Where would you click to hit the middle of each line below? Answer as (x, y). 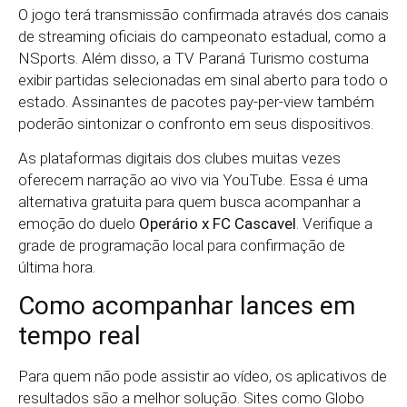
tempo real (79, 336)
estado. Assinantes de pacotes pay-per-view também (196, 101)
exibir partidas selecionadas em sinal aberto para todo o (203, 79)
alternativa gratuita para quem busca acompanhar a (189, 202)
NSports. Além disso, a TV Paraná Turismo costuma (194, 58)
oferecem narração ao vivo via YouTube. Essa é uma (193, 180)
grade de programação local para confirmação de (182, 246)
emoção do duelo (79, 224)
